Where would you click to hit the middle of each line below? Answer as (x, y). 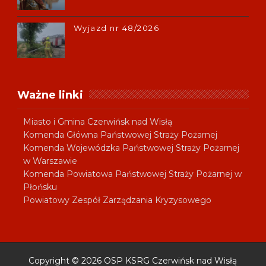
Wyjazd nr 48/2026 (116, 28)
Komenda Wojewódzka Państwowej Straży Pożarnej (131, 148)
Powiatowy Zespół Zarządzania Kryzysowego (117, 200)
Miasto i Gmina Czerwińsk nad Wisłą (97, 122)
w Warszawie (50, 161)
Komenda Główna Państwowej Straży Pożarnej (120, 135)
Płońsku (40, 187)
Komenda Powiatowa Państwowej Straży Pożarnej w (132, 174)
